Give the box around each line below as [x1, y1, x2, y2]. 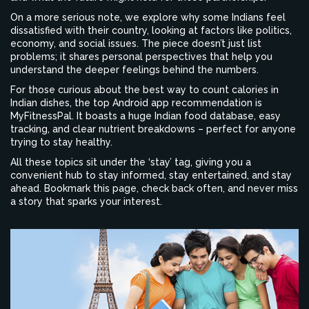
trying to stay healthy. [10, 137, 112, 148]
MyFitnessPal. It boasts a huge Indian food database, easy [10, 110, 281, 121]
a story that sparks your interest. [10, 196, 162, 207]
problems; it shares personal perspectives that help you [10, 51, 272, 62]
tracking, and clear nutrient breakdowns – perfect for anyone [10, 123, 296, 134]
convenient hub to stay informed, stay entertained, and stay [10, 170, 292, 181]
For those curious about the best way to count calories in [10, 84, 279, 95]
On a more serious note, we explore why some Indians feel [10, 12, 286, 23]
